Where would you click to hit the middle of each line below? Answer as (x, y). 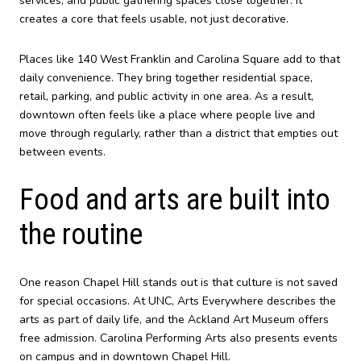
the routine (81, 234)
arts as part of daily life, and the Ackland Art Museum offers (174, 320)
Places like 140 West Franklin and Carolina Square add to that (180, 60)
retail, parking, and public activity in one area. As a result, (166, 97)
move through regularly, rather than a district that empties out (178, 134)
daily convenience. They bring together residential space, (166, 78)
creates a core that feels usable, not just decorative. (154, 19)
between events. (62, 152)
